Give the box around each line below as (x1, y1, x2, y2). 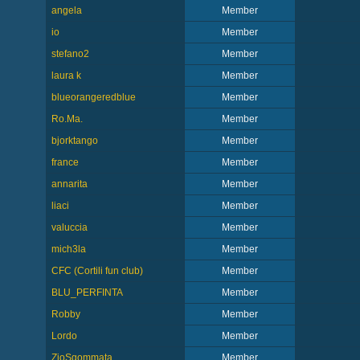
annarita (51, 178, 88, 190)
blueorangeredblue (51, 92, 136, 103)
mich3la (51, 243, 86, 255)
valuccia (51, 222, 88, 233)
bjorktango (51, 135, 98, 146)
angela (51, 5, 82, 16)
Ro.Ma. (51, 113, 83, 125)
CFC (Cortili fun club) (51, 265, 143, 276)
